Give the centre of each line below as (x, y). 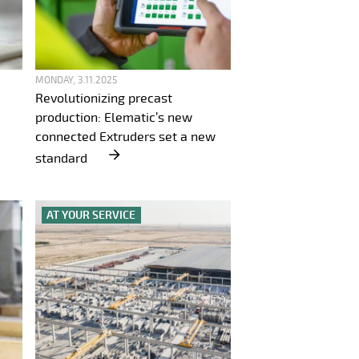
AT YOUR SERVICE (91, 215)
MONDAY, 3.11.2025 (76, 81)
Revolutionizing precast (104, 99)
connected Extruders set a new (125, 137)
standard (65, 159)
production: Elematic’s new (114, 118)
